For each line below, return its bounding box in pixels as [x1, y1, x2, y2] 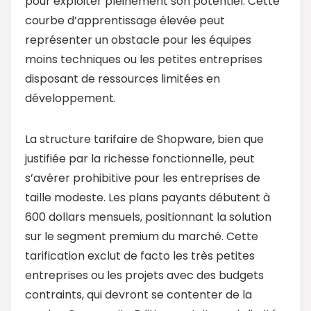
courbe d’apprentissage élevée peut [25, 12, 225, 28]
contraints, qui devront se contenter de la [25, 286, 252, 303]
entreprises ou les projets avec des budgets [25, 267, 264, 283]
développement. [25, 90, 116, 106]
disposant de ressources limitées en [25, 70, 220, 87]
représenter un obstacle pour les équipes [25, 31, 251, 48]
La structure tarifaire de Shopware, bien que [25, 131, 264, 147]
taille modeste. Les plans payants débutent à [25, 189, 270, 205]
